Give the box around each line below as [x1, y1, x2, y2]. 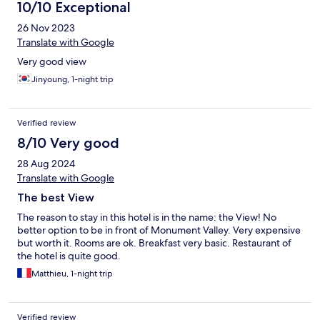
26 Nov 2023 [17, 21, 75, 35]
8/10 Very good [17, 134, 119, 152]
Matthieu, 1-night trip [31, 268, 113, 280]
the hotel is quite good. [17, 249, 121, 263]
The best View [17, 191, 94, 205]
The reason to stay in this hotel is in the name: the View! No [17, 211, 276, 224]
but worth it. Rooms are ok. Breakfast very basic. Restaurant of [17, 236, 291, 250]
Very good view [17, 55, 86, 69]
